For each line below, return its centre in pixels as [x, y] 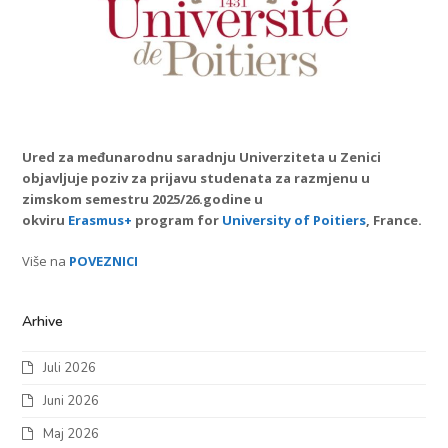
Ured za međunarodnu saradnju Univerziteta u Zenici [202, 156]
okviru [45, 219]
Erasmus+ [100, 219]
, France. [394, 219]
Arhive [43, 321]
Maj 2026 [71, 433]
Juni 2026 [71, 400]
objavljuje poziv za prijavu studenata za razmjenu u [196, 177]
